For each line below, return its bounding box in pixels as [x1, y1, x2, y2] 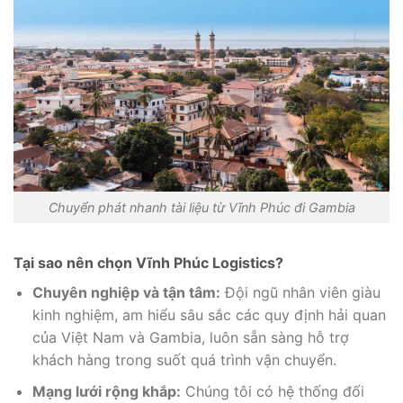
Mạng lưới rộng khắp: [31, 381, 181, 400]
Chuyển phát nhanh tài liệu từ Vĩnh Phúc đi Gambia [48, 200, 355, 216]
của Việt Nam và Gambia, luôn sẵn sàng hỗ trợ [31, 327, 349, 346]
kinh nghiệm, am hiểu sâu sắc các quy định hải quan [31, 305, 386, 324]
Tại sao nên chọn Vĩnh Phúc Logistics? [13, 253, 283, 272]
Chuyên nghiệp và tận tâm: [31, 282, 220, 301]
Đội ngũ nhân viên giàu [219, 282, 381, 301]
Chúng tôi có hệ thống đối [180, 381, 364, 400]
